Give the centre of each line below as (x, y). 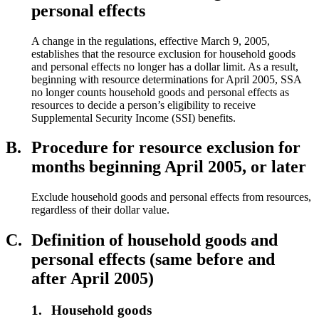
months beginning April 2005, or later (169, 167)
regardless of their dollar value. (100, 210)
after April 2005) (93, 279)
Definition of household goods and (155, 240)
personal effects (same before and (153, 260)
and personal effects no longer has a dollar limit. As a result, (165, 66)
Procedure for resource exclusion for (166, 148)
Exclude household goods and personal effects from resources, (171, 197)
